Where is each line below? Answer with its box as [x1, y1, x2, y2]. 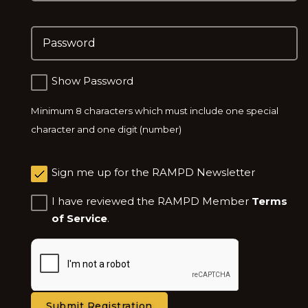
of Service [52, 211, 107, 225]
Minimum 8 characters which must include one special [31, 104, 278, 116]
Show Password [52, 74, 133, 87]
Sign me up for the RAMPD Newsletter [52, 165, 255, 179]
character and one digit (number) [31, 123, 181, 135]
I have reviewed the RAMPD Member [52, 194, 252, 208]
